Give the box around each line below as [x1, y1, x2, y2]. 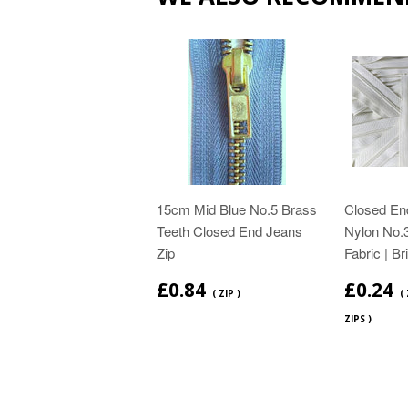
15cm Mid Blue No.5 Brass [157, 199, 317, 219]
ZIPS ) [344, 311, 372, 325]
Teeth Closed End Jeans [157, 220, 302, 240]
